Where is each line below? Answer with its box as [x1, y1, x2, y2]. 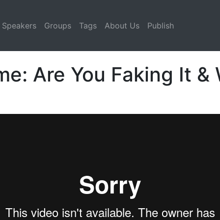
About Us [105, 21, 139, 30]
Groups [44, 21, 71, 30]
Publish [147, 21, 174, 30]
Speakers [2, 21, 36, 30]
